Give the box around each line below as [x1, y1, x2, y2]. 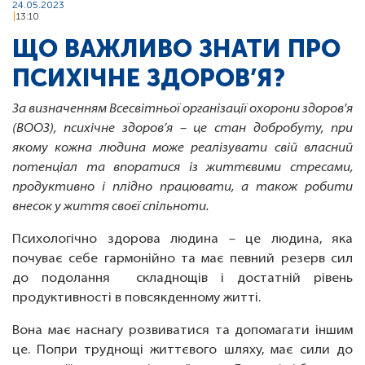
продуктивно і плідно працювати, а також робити [12, 181, 353, 195]
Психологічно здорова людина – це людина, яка [12, 233, 353, 247]
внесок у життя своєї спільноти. [12, 200, 209, 214]
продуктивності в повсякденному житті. [12, 292, 264, 306]
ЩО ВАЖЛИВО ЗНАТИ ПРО [12, 34, 341, 64]
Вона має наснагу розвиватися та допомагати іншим [12, 324, 353, 338]
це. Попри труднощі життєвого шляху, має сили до [12, 344, 353, 358]
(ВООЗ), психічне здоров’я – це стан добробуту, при [12, 122, 353, 136]
